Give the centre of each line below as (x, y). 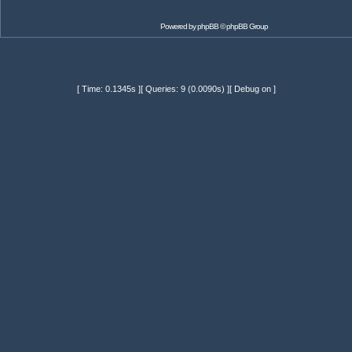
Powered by (178, 26)
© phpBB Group (243, 26)
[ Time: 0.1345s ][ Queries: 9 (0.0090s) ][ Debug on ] (176, 89)
